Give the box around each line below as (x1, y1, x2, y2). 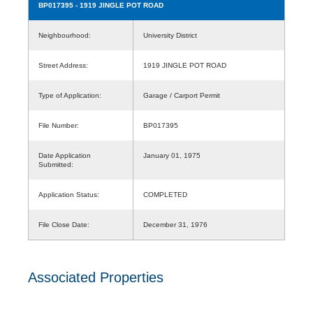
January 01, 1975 (143, 151, 201, 159)
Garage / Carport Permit (143, 91, 220, 99)
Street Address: (38, 61, 88, 69)
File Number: (38, 121, 79, 129)
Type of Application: (38, 91, 101, 99)
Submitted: (38, 160, 73, 168)
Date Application (38, 151, 91, 159)
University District (143, 31, 205, 39)
